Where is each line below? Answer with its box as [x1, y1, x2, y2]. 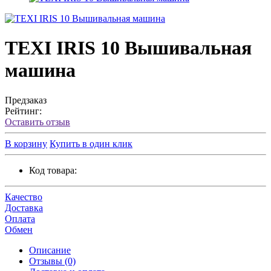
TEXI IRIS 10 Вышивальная [5, 37, 252, 59]
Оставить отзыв [5, 116, 70, 127]
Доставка [5, 202, 43, 213]
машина [5, 59, 76, 82]
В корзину [5, 138, 47, 149]
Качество [5, 191, 42, 202]
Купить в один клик [50, 138, 132, 149]
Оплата [5, 213, 35, 224]
